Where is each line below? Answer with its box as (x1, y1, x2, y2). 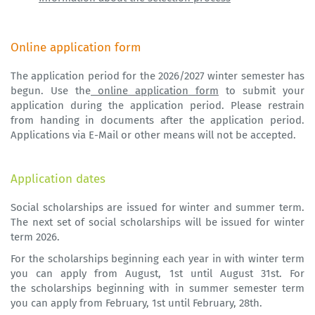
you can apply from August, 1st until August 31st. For (11, 267, 304, 281)
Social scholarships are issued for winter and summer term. (11, 201, 304, 214)
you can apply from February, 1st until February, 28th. (11, 297, 262, 310)
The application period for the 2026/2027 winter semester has (11, 70, 304, 83)
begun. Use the (11, 84, 91, 98)
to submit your (219, 84, 304, 98)
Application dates (11, 172, 105, 187)
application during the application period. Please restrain (11, 99, 304, 112)
